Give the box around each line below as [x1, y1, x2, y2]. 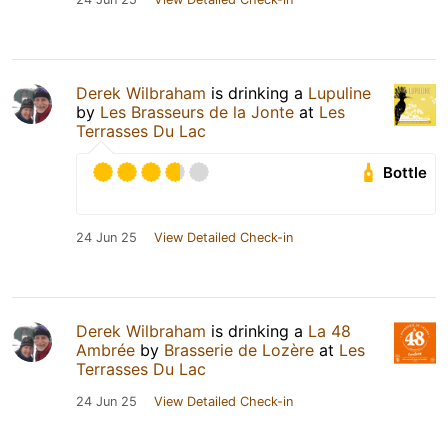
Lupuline [308, 82, 371, 103]
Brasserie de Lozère [164, 339, 314, 360]
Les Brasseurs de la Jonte [100, 101, 294, 122]
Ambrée [76, 339, 135, 360]
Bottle [383, 162, 427, 182]
